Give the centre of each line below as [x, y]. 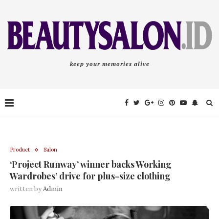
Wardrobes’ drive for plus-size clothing [90, 176]
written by [26, 189]
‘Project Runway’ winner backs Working [91, 164]
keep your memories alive [109, 64]
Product [20, 150]
